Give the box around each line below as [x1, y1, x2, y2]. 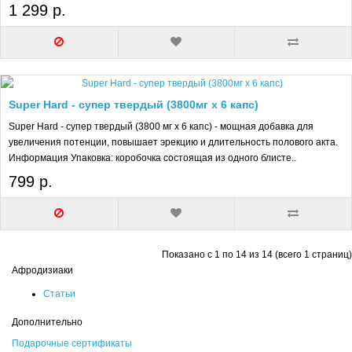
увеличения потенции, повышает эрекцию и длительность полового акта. [9, 137, 338, 148]
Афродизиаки [12, 265, 73, 277]
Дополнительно [12, 317, 82, 328]
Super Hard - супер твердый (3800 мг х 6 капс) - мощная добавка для [9, 121, 313, 133]
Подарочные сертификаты [12, 338, 132, 350]
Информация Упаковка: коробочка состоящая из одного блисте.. [9, 152, 296, 164]
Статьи [43, 288, 75, 300]
